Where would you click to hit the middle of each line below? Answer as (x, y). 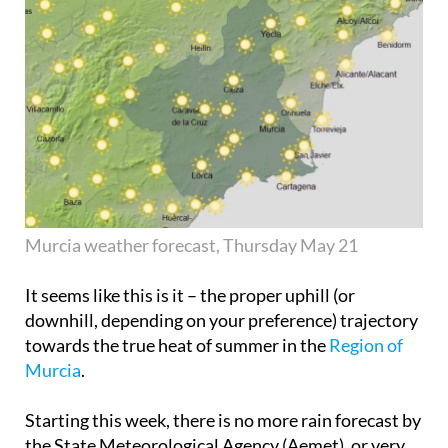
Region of (366, 344)
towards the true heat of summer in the (177, 344)
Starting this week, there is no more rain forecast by (223, 419)
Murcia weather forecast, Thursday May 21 (191, 244)
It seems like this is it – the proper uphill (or (190, 294)
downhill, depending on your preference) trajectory (221, 319)
